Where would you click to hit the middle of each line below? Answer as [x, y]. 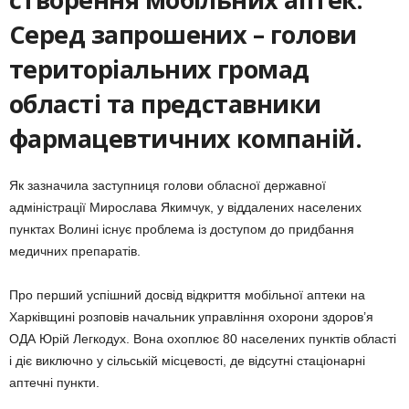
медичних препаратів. [75, 251]
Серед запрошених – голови [183, 34]
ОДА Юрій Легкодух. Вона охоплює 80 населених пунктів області [203, 338]
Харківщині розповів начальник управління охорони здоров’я [191, 316]
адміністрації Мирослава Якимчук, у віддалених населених [185, 207]
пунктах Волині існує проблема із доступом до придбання [182, 229]
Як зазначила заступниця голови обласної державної [168, 185]
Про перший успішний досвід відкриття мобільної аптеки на [187, 294]
